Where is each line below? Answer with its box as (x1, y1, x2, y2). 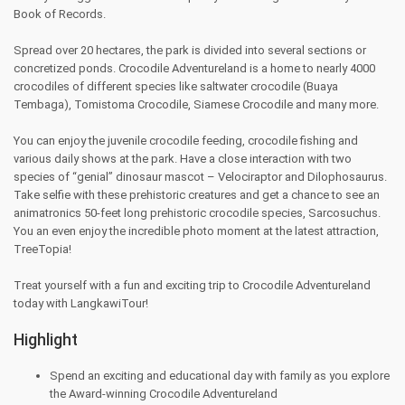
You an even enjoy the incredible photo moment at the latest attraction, (14, 224, 379, 238)
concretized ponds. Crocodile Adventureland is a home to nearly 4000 (14, 61, 375, 75)
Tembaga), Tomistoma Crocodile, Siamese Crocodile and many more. (14, 98, 379, 111)
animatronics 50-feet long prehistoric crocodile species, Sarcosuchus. (14, 206, 381, 220)
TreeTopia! (14, 242, 71, 256)
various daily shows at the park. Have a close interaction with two (14, 152, 352, 165)
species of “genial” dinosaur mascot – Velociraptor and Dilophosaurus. (14, 170, 387, 184)
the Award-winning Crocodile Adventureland (50, 387, 278, 400)
